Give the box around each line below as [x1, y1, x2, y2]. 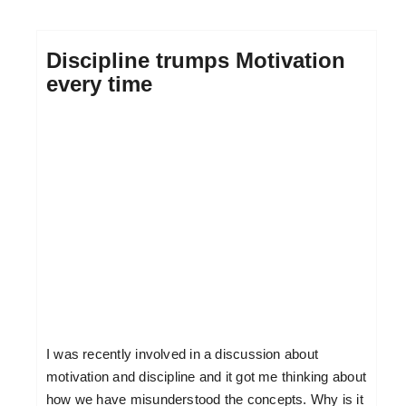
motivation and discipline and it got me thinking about [45, 368, 367, 384]
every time [45, 72, 152, 97]
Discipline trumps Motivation [45, 48, 345, 73]
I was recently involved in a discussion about [45, 345, 319, 362]
